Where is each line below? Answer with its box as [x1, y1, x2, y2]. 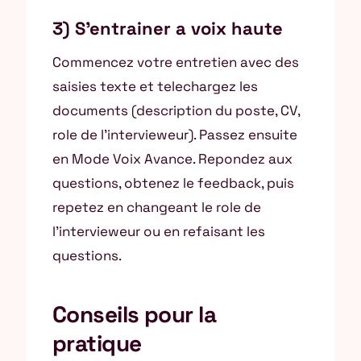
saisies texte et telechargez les [52, 77, 258, 95]
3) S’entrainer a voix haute [52, 17, 283, 39]
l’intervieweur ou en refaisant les [52, 222, 265, 240]
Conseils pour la [52, 300, 217, 329]
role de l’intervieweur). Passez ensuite [52, 126, 297, 143]
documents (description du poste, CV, [52, 102, 300, 119]
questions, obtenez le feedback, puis [52, 174, 294, 192]
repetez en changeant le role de [52, 198, 261, 216]
